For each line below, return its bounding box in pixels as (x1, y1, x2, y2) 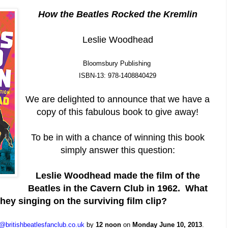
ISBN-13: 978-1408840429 (79, 72, 157, 80)
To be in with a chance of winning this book (31, 132, 205, 143)
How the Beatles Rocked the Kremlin (38, 9, 197, 19)
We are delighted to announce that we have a (25, 94, 210, 105)
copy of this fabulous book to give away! (37, 107, 199, 118)
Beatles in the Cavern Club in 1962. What (27, 183, 208, 194)
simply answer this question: (60, 145, 175, 156)
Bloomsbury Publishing (82, 59, 153, 67)
